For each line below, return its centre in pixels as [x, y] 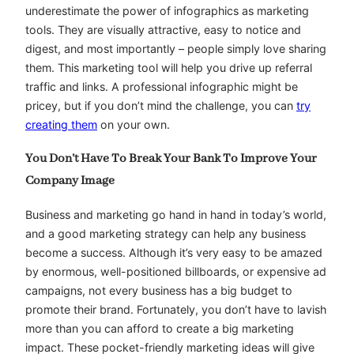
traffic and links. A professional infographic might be [162, 87]
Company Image [70, 181]
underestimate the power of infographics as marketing [167, 11]
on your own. [134, 125]
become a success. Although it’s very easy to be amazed [174, 252]
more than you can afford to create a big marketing [160, 328]
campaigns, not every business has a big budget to [159, 290]
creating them [61, 125]
